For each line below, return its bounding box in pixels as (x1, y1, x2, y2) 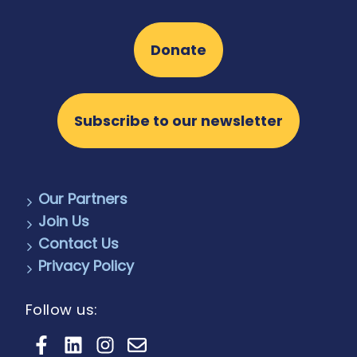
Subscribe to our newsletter (74, 111, 283, 131)
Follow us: (25, 300, 98, 320)
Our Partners (37, 189, 127, 210)
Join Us (37, 211, 89, 232)
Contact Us (37, 233, 119, 254)
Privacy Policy (37, 256, 134, 277)
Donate (151, 40, 206, 61)
